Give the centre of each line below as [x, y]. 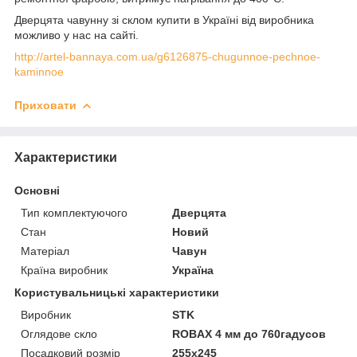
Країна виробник [64, 270]
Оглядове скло [59, 333]
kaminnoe [39, 71]
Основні [37, 190]
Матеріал [45, 251]
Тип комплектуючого [74, 212]
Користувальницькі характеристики [117, 292]
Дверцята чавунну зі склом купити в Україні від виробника [164, 20]
